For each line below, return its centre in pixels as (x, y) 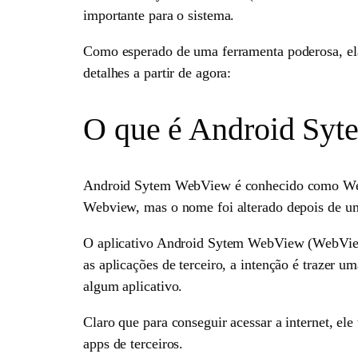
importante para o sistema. (159, 15)
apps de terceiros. (133, 343)
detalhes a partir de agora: (157, 72)
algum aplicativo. (133, 286)
